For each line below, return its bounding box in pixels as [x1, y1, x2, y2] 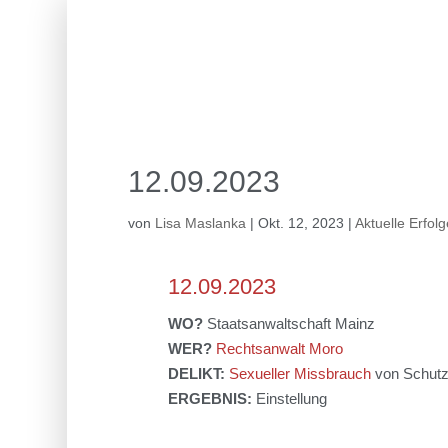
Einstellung [255, 390, 327, 408]
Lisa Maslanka [154, 215, 246, 232]
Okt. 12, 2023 [257, 215, 344, 232]
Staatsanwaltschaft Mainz [206, 315, 375, 333]
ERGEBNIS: [167, 390, 256, 408]
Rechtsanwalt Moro [215, 340, 343, 358]
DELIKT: [167, 365, 229, 383]
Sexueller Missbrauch [228, 365, 371, 383]
